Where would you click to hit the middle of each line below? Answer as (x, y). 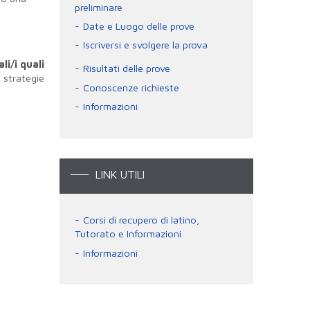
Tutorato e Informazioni (128, 234)
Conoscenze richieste (131, 87)
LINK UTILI (120, 175)
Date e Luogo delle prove (138, 26)
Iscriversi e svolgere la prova (145, 45)
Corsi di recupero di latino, (141, 220)
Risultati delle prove (126, 69)
